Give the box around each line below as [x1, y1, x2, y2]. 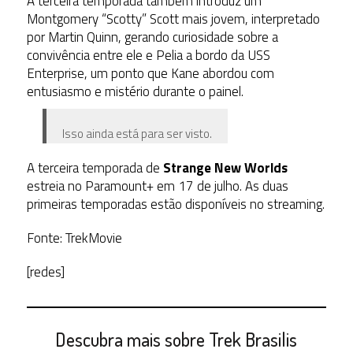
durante [152, 81, 195, 102]
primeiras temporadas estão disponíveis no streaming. [26, 194, 325, 215]
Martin [47, 27, 84, 48]
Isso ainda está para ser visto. [61, 124, 212, 143]
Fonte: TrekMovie [26, 228, 122, 249]
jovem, [210, 9, 248, 30]
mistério [104, 81, 150, 102]
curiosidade [172, 27, 234, 48]
